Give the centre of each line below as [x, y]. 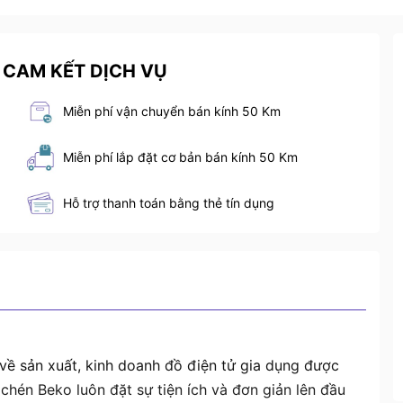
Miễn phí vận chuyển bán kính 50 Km [171, 112]
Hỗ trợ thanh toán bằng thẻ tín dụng [168, 203]
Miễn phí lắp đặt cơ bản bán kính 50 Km [180, 157]
